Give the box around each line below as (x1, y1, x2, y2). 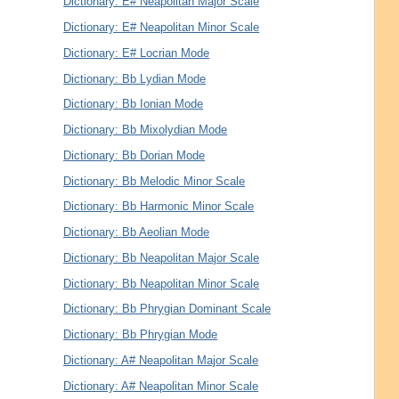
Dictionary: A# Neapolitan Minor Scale (63, 379, 259, 393)
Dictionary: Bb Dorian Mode (63, 148, 206, 162)
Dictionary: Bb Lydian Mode (63, 71, 207, 85)
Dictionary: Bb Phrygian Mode (63, 328, 218, 342)
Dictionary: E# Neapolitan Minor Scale (63, 20, 260, 35)
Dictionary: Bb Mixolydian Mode (63, 123, 228, 137)
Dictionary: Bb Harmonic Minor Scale (63, 199, 255, 214)
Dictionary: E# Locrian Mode (63, 45, 210, 60)
